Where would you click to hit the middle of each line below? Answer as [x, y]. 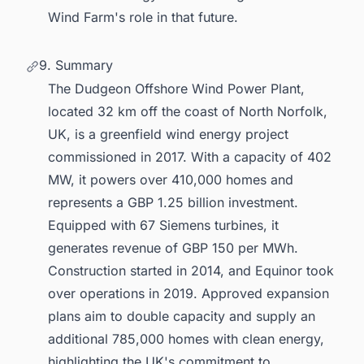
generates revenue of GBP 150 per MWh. [173, 248]
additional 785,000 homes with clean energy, [186, 339]
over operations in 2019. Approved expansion [188, 294]
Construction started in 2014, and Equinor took [191, 271]
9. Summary [76, 65]
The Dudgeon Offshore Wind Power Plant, [176, 89]
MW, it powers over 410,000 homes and [171, 180]
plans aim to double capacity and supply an [182, 316]
